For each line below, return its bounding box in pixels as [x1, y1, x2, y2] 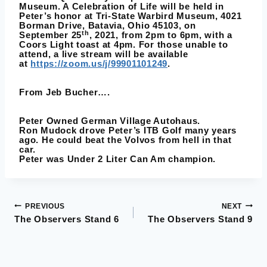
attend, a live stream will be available [19, 49, 188, 60]
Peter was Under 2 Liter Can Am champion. [19, 154, 216, 164]
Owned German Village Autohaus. [43, 116, 200, 126]
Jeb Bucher [45, 87, 98, 98]
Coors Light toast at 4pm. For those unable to [19, 39, 228, 50]
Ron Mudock [19, 125, 77, 136]
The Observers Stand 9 [148, 214, 253, 225]
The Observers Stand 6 [14, 214, 119, 225]
